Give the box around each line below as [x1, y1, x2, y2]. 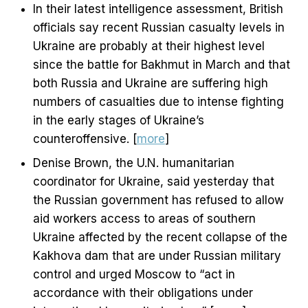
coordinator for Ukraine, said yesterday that [33, 175, 274, 189]
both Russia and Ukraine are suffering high [33, 76, 268, 91]
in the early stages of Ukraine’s [33, 113, 204, 128]
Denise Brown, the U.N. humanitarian [33, 156, 234, 170]
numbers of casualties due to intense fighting [33, 95, 284, 109]
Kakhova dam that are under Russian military [33, 249, 281, 263]
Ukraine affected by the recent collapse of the [33, 230, 287, 245]
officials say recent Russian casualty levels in [33, 21, 285, 35]
